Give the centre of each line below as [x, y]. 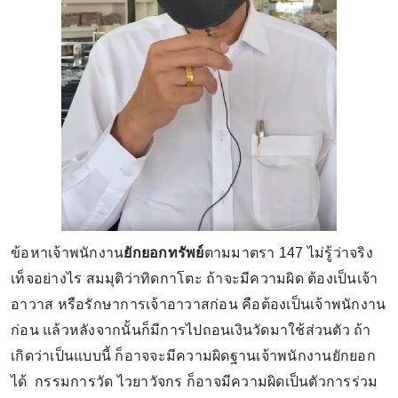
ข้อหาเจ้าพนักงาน [68, 252]
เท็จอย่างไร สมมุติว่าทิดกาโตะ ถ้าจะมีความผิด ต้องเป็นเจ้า [195, 278]
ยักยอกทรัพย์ [164, 252]
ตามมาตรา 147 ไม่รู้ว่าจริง [288, 252]
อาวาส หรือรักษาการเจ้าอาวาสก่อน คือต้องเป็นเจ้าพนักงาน [199, 304]
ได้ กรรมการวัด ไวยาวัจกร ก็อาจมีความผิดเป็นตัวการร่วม [195, 381]
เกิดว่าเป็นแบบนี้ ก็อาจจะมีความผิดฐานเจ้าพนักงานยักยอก [193, 355]
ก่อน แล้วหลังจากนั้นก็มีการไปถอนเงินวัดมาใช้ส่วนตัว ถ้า [191, 330]
